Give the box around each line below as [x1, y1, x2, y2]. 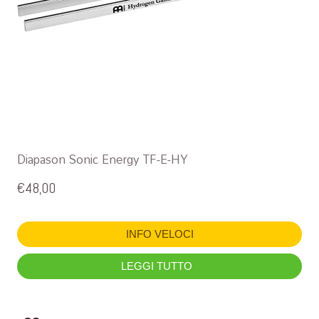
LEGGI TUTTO [121, 260, 195, 273]
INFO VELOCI [125, 228, 194, 241]
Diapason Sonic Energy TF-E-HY [17, 147, 188, 172]
